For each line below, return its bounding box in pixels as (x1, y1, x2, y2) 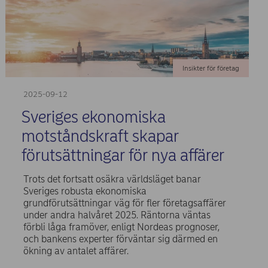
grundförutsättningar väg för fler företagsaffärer (23, 197, 227, 209)
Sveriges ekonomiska (22, 107, 166, 127)
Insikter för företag (182, 64, 239, 73)
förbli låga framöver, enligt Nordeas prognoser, (23, 221, 220, 233)
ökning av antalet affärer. (23, 245, 129, 257)
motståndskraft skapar (22, 126, 179, 147)
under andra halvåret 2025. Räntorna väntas (23, 209, 211, 221)
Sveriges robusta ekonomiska (23, 185, 147, 197)
